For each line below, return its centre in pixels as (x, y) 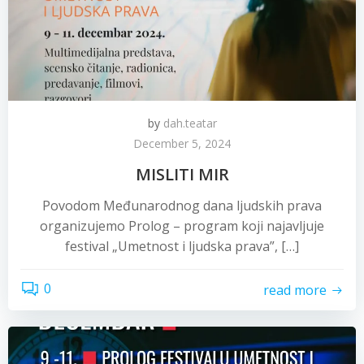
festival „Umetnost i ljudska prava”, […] (182, 246)
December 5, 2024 (182, 143)
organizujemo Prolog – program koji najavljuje (182, 226)
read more (295, 290)
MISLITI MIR (182, 174)
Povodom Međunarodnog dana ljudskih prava (182, 206)
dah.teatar (190, 123)
